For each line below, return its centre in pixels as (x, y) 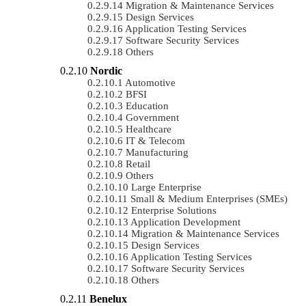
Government (152, 117)
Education (147, 106)
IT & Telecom (155, 140)
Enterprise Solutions (174, 210)
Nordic (106, 70)
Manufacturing (157, 152)
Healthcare (149, 129)
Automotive (150, 82)
